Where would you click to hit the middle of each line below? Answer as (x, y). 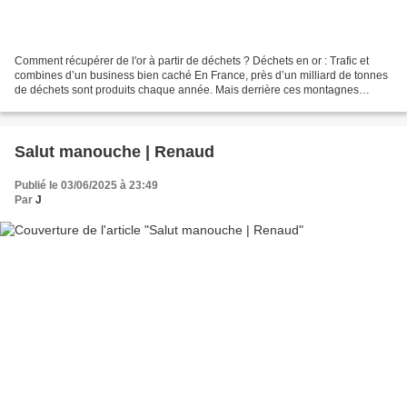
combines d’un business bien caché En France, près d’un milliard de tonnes (201, 75)
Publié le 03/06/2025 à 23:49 (86, 185)
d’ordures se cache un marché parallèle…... (122, 104)
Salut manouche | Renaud (114, 151)
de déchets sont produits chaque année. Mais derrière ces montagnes (187, 89)
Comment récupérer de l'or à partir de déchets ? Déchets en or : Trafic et (192, 60)
